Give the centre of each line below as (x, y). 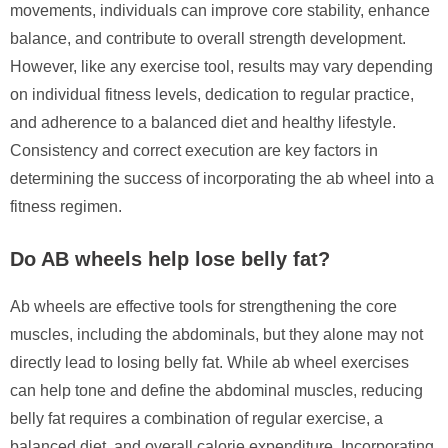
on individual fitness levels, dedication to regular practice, (212, 94)
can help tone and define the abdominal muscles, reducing (216, 390)
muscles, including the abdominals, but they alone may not (216, 334)
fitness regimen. (66, 206)
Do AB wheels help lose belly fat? (170, 258)
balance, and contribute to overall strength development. (208, 38)
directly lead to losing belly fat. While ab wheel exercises (209, 362)
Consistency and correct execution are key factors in (194, 150)
